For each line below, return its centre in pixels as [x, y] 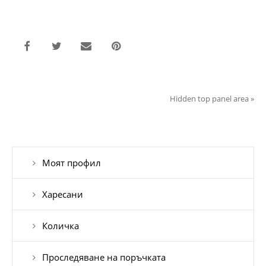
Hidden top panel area [209, 99]
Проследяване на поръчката [104, 257]
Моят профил [72, 163]
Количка [61, 226]
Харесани [63, 194]
